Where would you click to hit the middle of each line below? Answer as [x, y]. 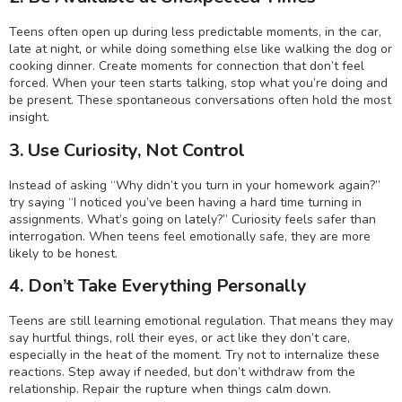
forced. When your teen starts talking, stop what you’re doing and [198, 83]
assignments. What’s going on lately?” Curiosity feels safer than [192, 219]
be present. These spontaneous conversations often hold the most [200, 100]
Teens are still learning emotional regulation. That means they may [201, 321]
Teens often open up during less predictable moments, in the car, [195, 32]
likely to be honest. [63, 253]
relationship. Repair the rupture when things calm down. [170, 389]
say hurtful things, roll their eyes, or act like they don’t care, [179, 338]
